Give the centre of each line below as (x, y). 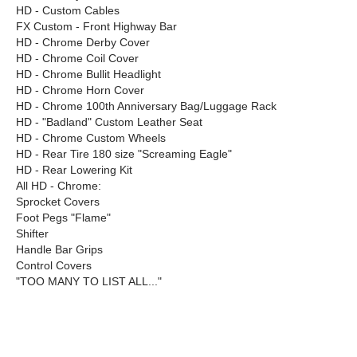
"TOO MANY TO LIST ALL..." (89, 282)
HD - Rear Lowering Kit (74, 170)
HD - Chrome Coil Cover (77, 59)
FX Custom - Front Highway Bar (96, 27)
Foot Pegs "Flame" (63, 218)
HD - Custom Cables (68, 11)
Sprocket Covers (58, 202)
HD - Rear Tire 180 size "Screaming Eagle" (124, 154)
